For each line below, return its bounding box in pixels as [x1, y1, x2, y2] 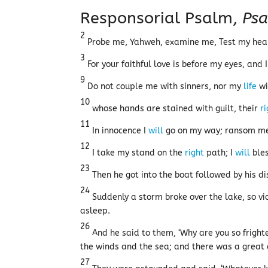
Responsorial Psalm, [80, 8, 243, 28]
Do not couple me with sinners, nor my [85, 81, 244, 92]
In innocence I [90, 126, 149, 136]
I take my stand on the [90, 148, 185, 158]
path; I [204, 148, 236, 158]
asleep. [80, 206, 111, 216]
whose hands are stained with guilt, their [90, 103, 261, 114]
